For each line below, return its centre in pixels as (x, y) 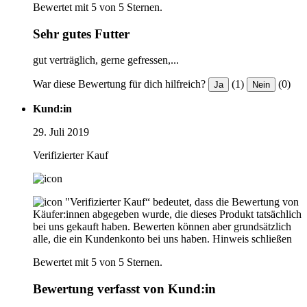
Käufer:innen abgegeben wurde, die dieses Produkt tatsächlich (167, 214)
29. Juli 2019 (61, 132)
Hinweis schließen (252, 239)
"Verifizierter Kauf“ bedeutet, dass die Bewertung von (182, 202)
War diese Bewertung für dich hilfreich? (119, 84)
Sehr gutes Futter (81, 34)
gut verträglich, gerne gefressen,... (106, 60)
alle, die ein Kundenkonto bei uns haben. (121, 239)
